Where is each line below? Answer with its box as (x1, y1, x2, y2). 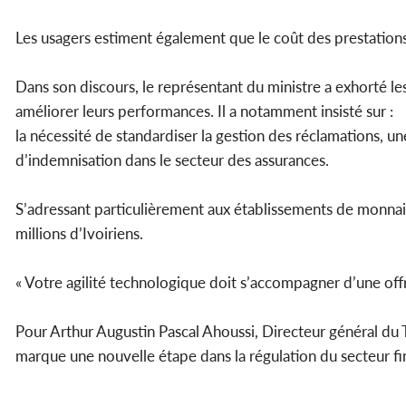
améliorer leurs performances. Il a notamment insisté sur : (15, 101, 393, 121)
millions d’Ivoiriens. (15, 224, 143, 244)
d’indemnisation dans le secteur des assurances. (15, 150, 329, 170)
